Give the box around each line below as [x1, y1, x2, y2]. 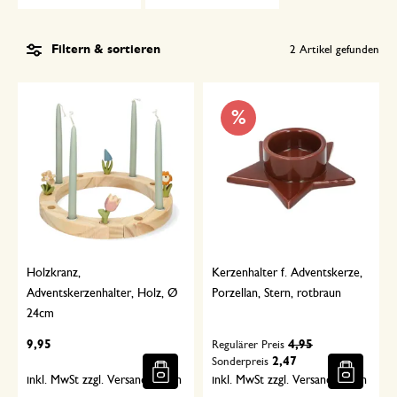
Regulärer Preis [212, 339, 284, 352]
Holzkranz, [27, 267, 81, 280]
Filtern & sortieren [51, 43, 160, 57]
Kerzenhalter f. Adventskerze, [212, 267, 362, 280]
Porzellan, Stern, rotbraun [212, 287, 341, 300]
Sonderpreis [212, 356, 269, 369]
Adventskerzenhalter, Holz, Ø [27, 287, 178, 300]
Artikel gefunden [296, 43, 379, 56]
